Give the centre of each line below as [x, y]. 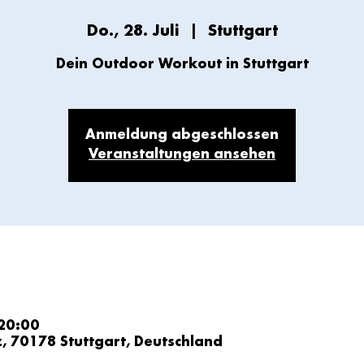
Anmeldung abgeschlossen [182, 135]
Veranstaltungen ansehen [182, 155]
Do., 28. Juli [133, 32]
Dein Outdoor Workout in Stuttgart [182, 65]
